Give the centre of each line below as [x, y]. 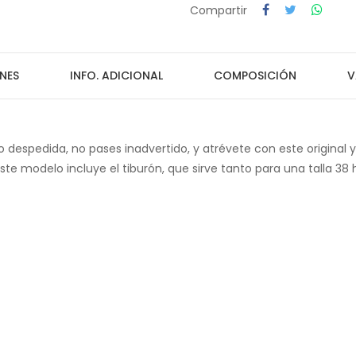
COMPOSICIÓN [255, 75]
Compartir [219, 10]
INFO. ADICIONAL [116, 75]
